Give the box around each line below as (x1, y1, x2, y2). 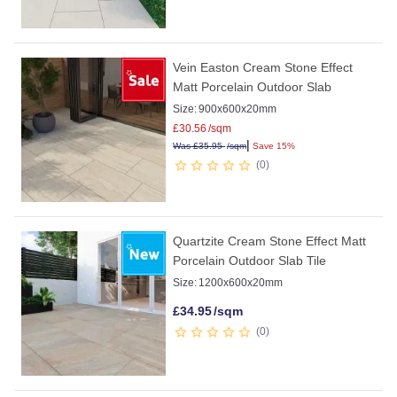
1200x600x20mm (198, 276, 284, 289)
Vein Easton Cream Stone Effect (173, 59, 354, 74)
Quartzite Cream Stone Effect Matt (173, 233, 367, 248)
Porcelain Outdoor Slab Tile (173, 253, 327, 268)
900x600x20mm (198, 102, 277, 115)
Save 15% (250, 140, 296, 151)
